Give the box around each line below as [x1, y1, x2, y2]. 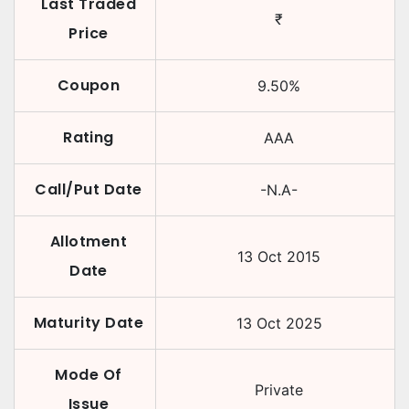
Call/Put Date [35, 179, 142, 200]
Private [255, 381, 303, 399]
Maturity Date [33, 312, 144, 333]
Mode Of [55, 364, 122, 385]
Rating [63, 127, 114, 148]
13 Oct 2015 [237, 247, 320, 266]
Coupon [57, 75, 121, 96]
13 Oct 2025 [236, 314, 322, 332]
